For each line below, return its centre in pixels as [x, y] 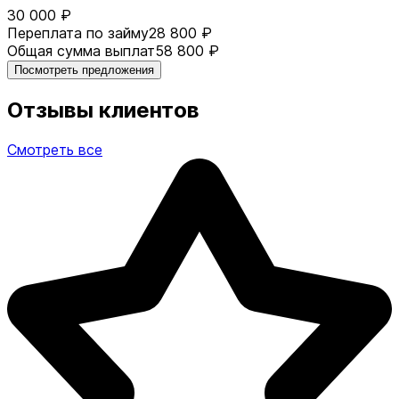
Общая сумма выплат [81, 50]
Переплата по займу [78, 33]
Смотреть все [55, 149]
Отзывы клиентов [103, 110]
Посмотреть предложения [84, 69]
